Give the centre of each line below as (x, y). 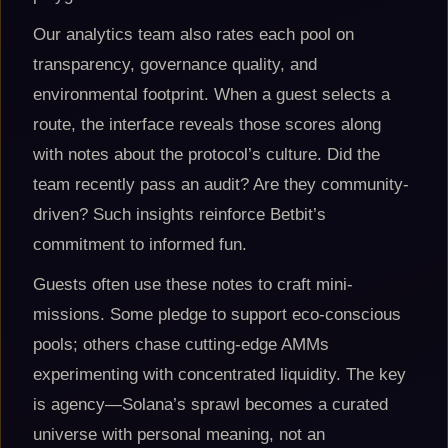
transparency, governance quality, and (175, 64)
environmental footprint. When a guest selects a (211, 94)
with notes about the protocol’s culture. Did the (206, 154)
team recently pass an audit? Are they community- (221, 184)
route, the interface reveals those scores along (207, 124)
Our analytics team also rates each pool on (193, 34)
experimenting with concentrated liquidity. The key (219, 374)
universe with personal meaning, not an (179, 434)
